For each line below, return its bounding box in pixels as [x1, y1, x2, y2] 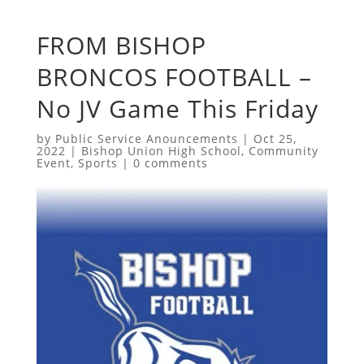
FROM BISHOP [36, 28, 206, 62]
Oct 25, [253, 130, 297, 146]
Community [248, 142, 318, 158]
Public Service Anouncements [54, 130, 238, 146]
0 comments [132, 154, 208, 171]
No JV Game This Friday [36, 91, 318, 125]
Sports [77, 154, 118, 171]
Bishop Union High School [80, 142, 241, 158]
